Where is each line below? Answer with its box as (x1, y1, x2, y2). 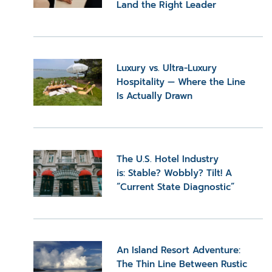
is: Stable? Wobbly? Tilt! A (117, 166, 233, 180)
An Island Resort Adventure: (117, 243, 241, 257)
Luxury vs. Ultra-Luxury (117, 61, 217, 75)
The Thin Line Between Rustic (117, 257, 248, 271)
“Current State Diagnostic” (117, 180, 235, 194)
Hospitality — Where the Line (117, 75, 246, 89)
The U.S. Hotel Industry (117, 152, 219, 166)
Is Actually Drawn (117, 89, 193, 103)
